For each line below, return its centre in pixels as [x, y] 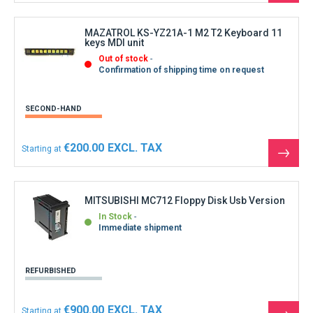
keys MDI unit [114, 42]
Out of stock [123, 58]
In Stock [115, 217]
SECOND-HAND [53, 108]
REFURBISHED [51, 270]
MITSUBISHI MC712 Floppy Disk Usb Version [185, 201]
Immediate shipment [140, 228]
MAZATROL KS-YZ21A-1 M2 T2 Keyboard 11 [183, 32]
